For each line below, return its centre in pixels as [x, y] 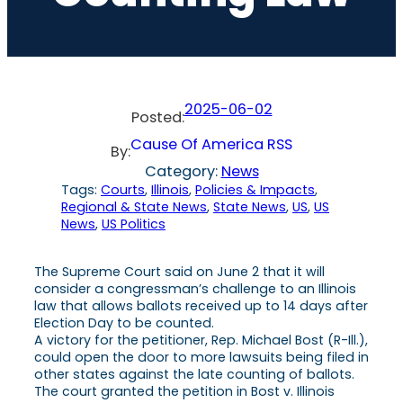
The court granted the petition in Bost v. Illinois [184, 391]
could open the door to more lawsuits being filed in [201, 357]
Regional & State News [134, 206]
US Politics [134, 224]
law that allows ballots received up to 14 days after [201, 305]
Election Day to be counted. [124, 322]
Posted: [157, 117]
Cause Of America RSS [211, 144]
